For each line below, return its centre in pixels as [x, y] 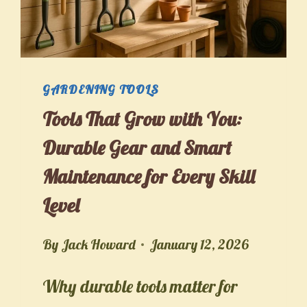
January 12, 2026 [198, 244]
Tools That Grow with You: [143, 119]
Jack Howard [98, 244]
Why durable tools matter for [140, 286]
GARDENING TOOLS [101, 89]
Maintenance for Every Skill [149, 176]
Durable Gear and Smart [137, 147]
